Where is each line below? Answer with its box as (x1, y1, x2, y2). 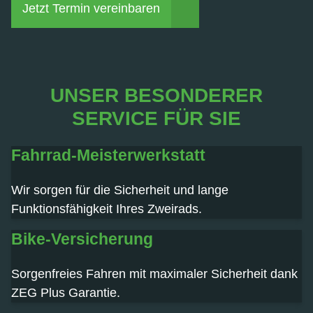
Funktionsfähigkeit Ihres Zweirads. (11, 201, 202, 216)
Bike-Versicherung (11, 229, 153, 248)
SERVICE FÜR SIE (72, 108, 241, 129)
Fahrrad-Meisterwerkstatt (11, 145, 205, 164)
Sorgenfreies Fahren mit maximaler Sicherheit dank (11, 266, 298, 281)
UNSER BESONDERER (50, 85, 263, 106)
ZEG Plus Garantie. (11, 285, 120, 300)
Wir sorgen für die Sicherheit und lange (11, 182, 228, 197)
